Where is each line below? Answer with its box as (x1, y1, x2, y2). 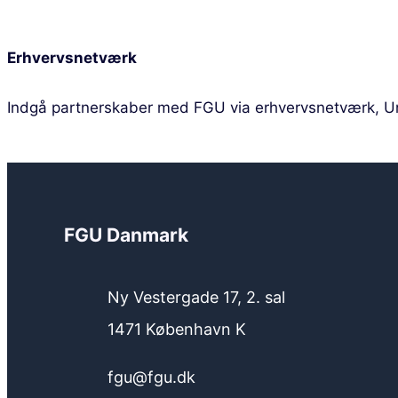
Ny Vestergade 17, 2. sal (107, 287, 285, 306)
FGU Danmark (64, 224, 188, 247)
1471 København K (107, 319, 246, 338)
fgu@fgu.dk (107, 367, 195, 386)
